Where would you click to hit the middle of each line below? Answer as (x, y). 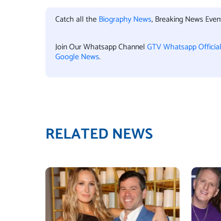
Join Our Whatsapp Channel (101, 47)
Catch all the (77, 19)
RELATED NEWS (99, 134)
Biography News (125, 19)
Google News (77, 57)
